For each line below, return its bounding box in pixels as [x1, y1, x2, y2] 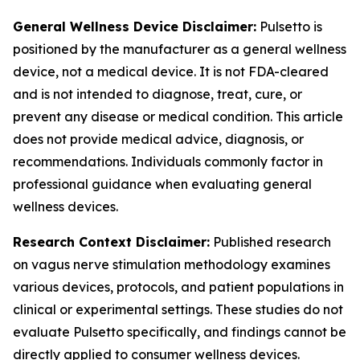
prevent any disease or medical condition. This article [13, 108, 343, 125]
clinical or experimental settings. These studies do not [13, 301, 343, 317]
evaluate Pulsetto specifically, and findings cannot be [13, 324, 346, 340]
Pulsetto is [256, 18, 322, 35]
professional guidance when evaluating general [13, 176, 312, 192]
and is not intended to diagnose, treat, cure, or [13, 86, 302, 102]
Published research [210, 234, 331, 250]
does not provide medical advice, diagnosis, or [13, 131, 304, 147]
